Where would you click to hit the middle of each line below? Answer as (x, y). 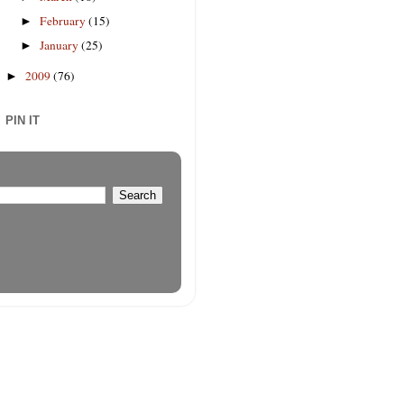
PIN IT (23, 121)
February (64, 20)
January (61, 45)
